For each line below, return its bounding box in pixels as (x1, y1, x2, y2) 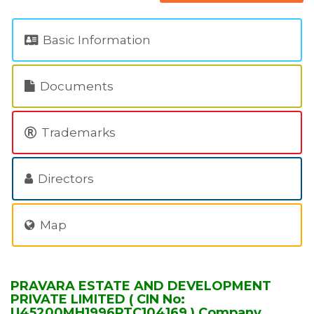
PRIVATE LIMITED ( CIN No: (11, 292, 185, 307)
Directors (35, 172, 94, 186)
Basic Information (40, 33, 151, 47)
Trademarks (39, 125, 116, 139)
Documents (37, 79, 114, 93)
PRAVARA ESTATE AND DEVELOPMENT (11, 278, 271, 294)
